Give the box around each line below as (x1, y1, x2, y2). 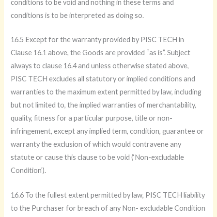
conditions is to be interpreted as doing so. (11, 11, 144, 19)
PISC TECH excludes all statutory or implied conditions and (11, 75, 196, 83)
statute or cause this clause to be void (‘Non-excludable (11, 153, 185, 162)
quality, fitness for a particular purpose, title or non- (11, 114, 173, 123)
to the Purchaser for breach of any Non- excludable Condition (11, 203, 206, 212)
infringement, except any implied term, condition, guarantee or (11, 127, 204, 136)
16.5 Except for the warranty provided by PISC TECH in (11, 35, 185, 44)
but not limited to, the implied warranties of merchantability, (11, 101, 197, 109)
